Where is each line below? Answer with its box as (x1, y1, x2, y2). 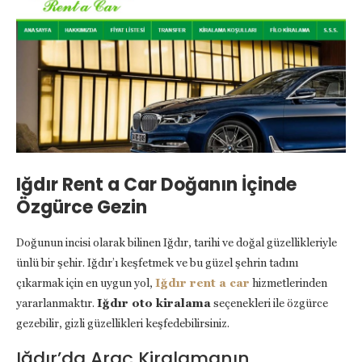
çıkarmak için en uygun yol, (16, 276, 155, 290)
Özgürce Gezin (16, 195, 147, 221)
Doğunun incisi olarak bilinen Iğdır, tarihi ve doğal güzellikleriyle (16, 236, 337, 250)
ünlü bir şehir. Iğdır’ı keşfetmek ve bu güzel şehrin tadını (16, 256, 298, 270)
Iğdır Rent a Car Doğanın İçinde (16, 172, 297, 198)
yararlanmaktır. (16, 297, 97, 310)
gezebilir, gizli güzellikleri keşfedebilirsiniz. (16, 317, 229, 330)
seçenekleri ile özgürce (211, 297, 328, 310)
